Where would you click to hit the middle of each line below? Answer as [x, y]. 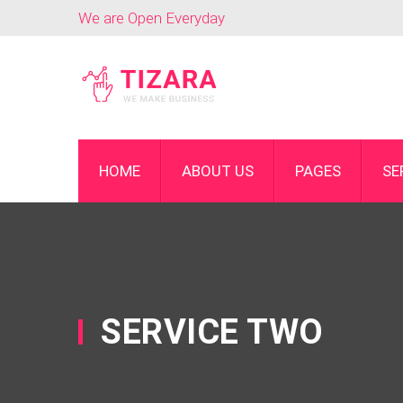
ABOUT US [218, 171]
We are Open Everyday [152, 18]
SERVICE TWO [212, 332]
